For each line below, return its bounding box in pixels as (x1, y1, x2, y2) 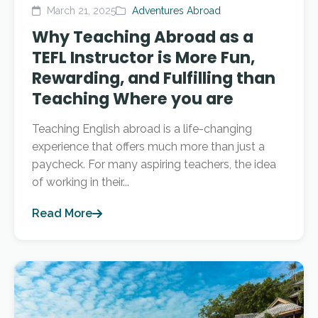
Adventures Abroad (132, 5, 221, 16)
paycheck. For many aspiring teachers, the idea (32, 158, 276, 171)
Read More (32, 207, 92, 220)
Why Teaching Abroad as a (32, 26, 253, 48)
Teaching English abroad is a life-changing (32, 122, 252, 136)
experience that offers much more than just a (32, 140, 265, 153)
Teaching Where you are (32, 87, 234, 110)
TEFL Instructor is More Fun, (32, 46, 255, 69)
